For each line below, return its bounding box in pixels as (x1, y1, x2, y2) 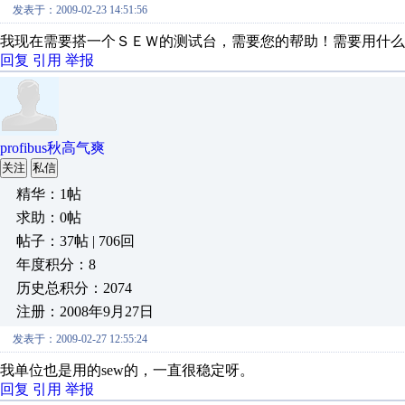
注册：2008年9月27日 (16, 304, 154, 319)
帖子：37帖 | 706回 (16, 233, 135, 249)
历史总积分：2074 (16, 280, 132, 296)
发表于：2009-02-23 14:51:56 (13, 4, 147, 16)
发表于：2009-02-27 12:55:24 (13, 333, 147, 345)
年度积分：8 (16, 257, 96, 272)
